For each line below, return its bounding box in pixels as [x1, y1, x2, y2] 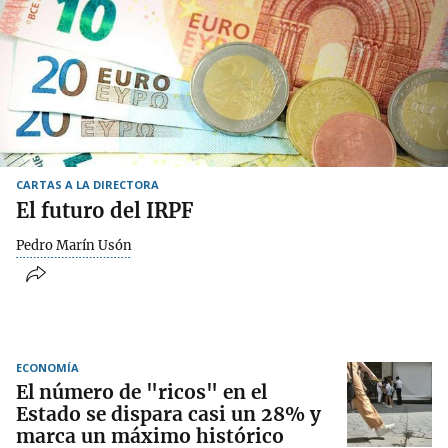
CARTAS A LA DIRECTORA [16, 176, 159, 192]
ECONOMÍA [16, 360, 79, 376]
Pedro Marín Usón [16, 236, 132, 254]
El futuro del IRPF [16, 197, 193, 223]
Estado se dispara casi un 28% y [16, 402, 321, 427]
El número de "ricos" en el [16, 380, 267, 405]
